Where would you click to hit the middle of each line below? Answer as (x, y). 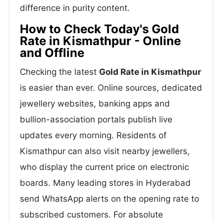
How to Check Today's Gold (99, 29)
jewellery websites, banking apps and (95, 104)
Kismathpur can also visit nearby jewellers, (105, 151)
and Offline (52, 53)
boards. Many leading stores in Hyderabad (105, 183)
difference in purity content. (75, 8)
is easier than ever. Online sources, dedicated (111, 88)
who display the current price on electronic (104, 167)
